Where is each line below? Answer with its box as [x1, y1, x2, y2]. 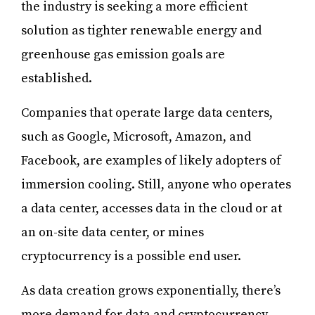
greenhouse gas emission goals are [21, 46, 225, 63]
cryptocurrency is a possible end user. [21, 248, 244, 265]
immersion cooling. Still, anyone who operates [21, 176, 291, 193]
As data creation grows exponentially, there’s [21, 283, 281, 300]
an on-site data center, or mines [21, 224, 204, 241]
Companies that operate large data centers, [21, 105, 273, 122]
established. [21, 70, 95, 87]
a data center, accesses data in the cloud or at [21, 200, 282, 217]
